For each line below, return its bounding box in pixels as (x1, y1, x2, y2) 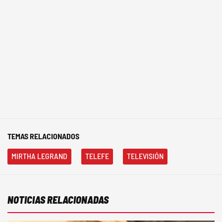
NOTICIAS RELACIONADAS (7, 194, 109, 206)
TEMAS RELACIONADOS (7, 131, 79, 141)
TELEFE (85, 151, 109, 161)
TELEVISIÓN (127, 151, 164, 161)
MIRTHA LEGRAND (11, 151, 67, 161)
